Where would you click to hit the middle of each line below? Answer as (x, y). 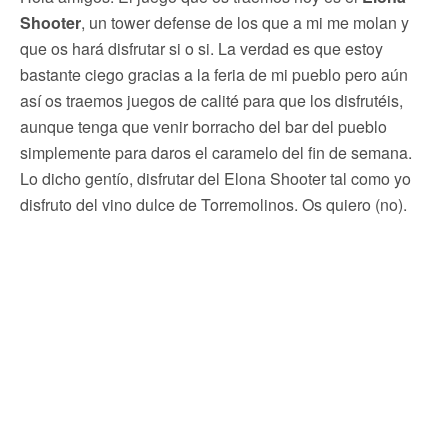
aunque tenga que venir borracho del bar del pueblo (203, 126)
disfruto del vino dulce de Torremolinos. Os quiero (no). (213, 204)
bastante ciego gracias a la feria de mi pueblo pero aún (214, 74)
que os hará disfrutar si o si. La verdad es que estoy (201, 48)
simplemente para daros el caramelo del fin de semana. (216, 152)
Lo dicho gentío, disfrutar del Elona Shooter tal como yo (215, 178)
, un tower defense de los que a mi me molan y (245, 22)
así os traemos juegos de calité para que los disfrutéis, (211, 100)
